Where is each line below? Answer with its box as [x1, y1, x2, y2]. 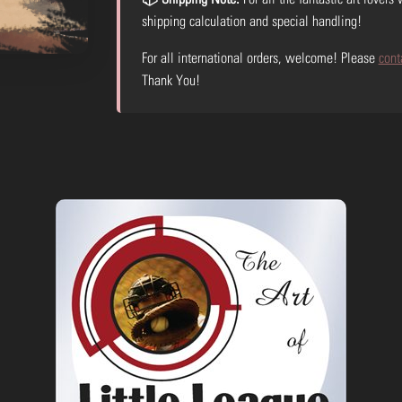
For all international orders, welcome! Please [141, 49, 379, 66]
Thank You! [141, 72, 200, 88]
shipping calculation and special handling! [141, 13, 362, 29]
